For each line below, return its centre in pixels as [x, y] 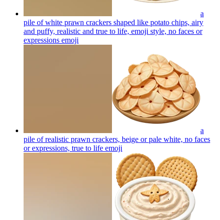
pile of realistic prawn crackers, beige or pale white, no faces [117, 139]
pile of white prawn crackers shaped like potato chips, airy [113, 22]
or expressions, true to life [63, 148]
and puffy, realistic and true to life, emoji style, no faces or [113, 31]
